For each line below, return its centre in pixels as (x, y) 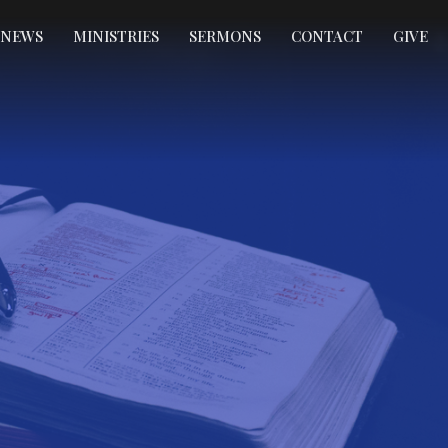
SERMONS (225, 36)
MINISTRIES (116, 36)
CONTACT (327, 36)
